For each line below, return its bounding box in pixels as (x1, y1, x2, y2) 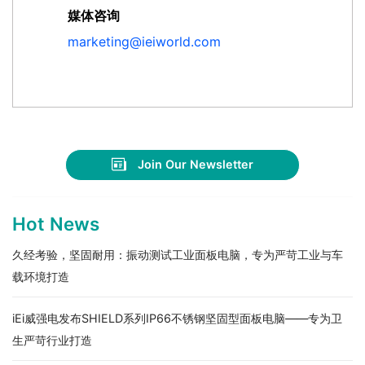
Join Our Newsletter (138, 157, 254, 172)
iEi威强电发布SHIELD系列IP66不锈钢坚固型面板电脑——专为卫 (12, 310, 342, 325)
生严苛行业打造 (12, 332, 92, 347)
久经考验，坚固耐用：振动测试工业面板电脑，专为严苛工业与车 (12, 247, 343, 262)
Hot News (12, 212, 99, 235)
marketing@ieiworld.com (68, 33, 222, 50)
